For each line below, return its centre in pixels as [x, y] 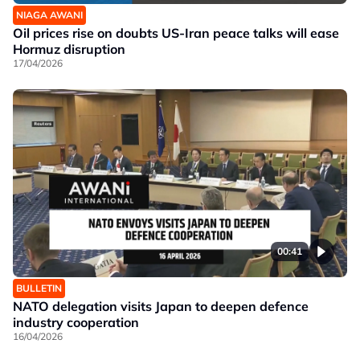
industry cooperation [76, 322]
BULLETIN [39, 288]
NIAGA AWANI [49, 15]
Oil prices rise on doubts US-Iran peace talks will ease [176, 33]
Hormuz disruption [69, 49]
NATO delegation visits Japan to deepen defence [161, 306]
